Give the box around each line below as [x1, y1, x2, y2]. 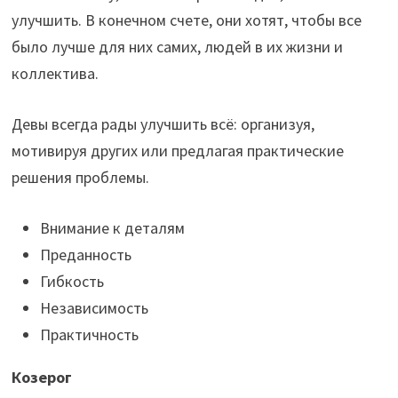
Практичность [39, 324, 139, 346]
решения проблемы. [11, 167, 149, 188]
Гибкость [39, 271, 104, 292]
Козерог [11, 367, 72, 388]
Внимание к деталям [39, 218, 185, 239]
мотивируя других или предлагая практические [11, 140, 344, 162]
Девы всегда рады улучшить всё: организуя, [11, 114, 314, 135]
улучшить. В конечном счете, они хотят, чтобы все [11, 10, 362, 31]
